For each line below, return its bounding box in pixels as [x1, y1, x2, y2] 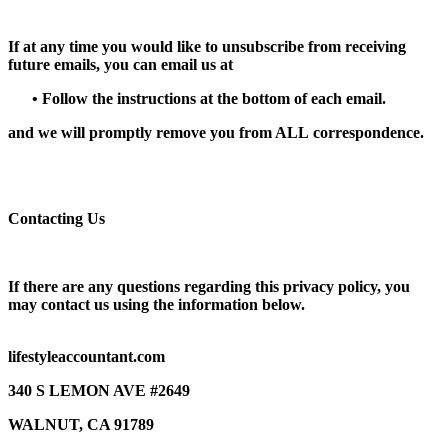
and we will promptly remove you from [8, 123, 275, 141]
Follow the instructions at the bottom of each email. [38, 89, 386, 107]
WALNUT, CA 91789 [8, 415, 154, 433]
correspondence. [309, 123, 424, 141]
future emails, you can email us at [8, 55, 233, 73]
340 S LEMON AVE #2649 [8, 381, 190, 399]
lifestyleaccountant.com [8, 347, 165, 365]
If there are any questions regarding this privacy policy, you [8, 277, 410, 295]
